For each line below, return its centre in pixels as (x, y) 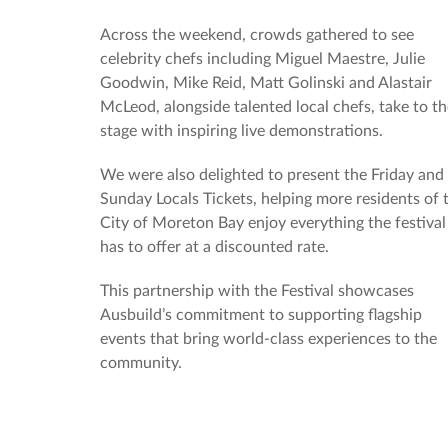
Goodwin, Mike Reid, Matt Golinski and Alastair (266, 82)
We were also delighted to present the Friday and (272, 174)
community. (143, 362)
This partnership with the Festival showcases (257, 290)
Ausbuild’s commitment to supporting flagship (261, 314)
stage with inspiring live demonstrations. (243, 130)
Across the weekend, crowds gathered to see (257, 34)
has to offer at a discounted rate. (216, 246)
